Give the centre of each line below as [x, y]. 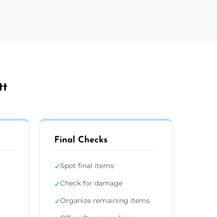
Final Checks [81, 140]
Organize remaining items [105, 200]
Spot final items [87, 165]
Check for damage [91, 183]
